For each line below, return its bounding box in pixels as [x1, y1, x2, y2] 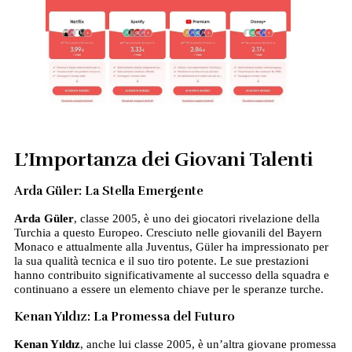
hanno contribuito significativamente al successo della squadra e [13, 269, 329, 282]
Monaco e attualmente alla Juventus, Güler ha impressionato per [13, 240, 328, 254]
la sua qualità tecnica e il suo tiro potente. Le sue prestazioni [13, 255, 309, 268]
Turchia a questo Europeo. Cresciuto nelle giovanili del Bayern [13, 226, 322, 240]
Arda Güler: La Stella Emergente [13, 183, 203, 200]
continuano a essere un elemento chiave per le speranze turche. [13, 283, 324, 296]
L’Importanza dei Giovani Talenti [13, 148, 313, 172]
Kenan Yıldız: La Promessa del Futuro [13, 309, 235, 325]
